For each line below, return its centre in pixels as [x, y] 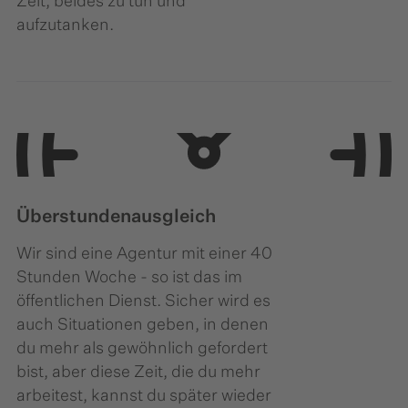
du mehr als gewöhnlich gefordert [142, 349]
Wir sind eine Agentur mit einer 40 [144, 255]
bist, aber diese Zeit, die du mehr [138, 373]
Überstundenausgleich [116, 217]
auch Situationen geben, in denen [143, 326]
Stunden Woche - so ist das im [129, 278]
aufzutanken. [65, 26]
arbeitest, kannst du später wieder [144, 397]
